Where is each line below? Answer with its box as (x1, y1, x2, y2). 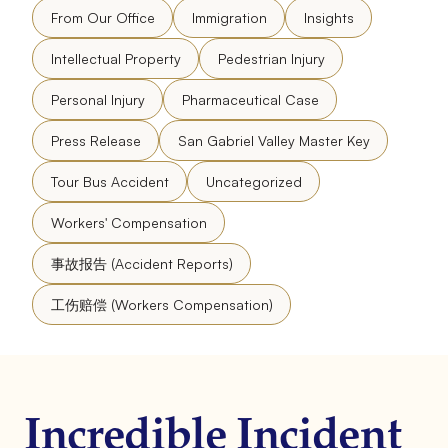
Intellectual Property (50, 49, 181, 67)
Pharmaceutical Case (181, 90, 319, 108)
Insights (303, 8, 354, 26)
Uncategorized (205, 172, 302, 190)
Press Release (50, 131, 141, 149)
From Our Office (50, 8, 155, 26)
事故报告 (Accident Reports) (50, 254, 233, 272)
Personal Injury (50, 90, 145, 108)
